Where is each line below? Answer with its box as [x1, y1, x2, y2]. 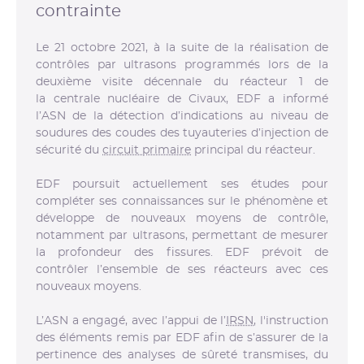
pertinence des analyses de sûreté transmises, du [36, 349, 328, 361]
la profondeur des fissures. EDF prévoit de [36, 246, 328, 258]
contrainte [36, 2, 121, 19]
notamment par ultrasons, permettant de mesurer [36, 229, 328, 241]
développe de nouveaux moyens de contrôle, [36, 212, 328, 224]
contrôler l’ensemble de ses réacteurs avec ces [36, 263, 328, 275]
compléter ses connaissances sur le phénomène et [36, 195, 328, 207]
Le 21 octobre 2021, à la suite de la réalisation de [36, 41, 328, 54]
